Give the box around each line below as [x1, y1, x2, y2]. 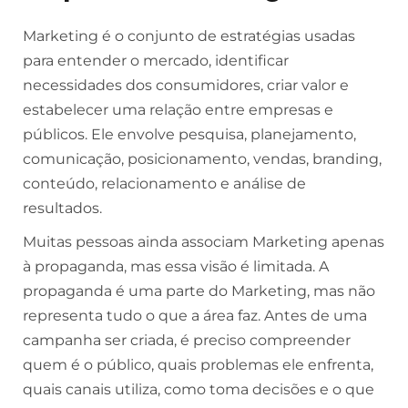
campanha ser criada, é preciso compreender [23, 331, 351, 349]
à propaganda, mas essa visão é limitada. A [23, 258, 329, 275]
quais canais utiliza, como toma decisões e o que [23, 381, 374, 398]
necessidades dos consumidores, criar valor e [23, 76, 349, 94]
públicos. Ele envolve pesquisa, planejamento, [23, 126, 356, 143]
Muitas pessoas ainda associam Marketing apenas [23, 233, 384, 250]
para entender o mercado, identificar [23, 52, 289, 69]
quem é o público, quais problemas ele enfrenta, [23, 356, 373, 373]
